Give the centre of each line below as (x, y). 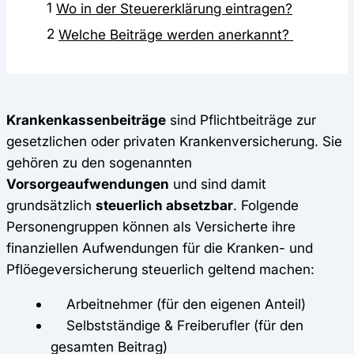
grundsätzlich (51, 205)
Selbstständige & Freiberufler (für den (177, 325)
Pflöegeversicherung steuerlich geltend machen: (160, 269)
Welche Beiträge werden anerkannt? (176, 35)
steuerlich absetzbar (164, 205)
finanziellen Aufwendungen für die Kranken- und (160, 247)
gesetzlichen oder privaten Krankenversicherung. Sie (174, 141)
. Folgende (266, 205)
